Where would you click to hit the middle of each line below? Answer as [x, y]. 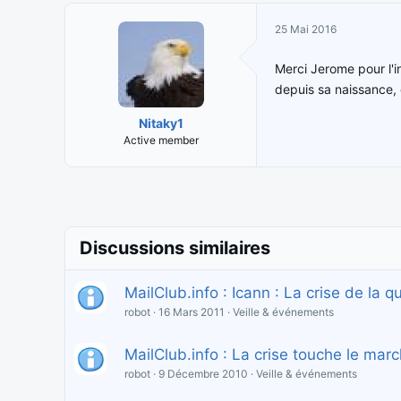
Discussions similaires [175, 248]
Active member [161, 141]
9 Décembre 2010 [203, 374]
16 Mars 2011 [192, 312]
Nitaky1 [161, 124]
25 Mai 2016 [306, 30]
